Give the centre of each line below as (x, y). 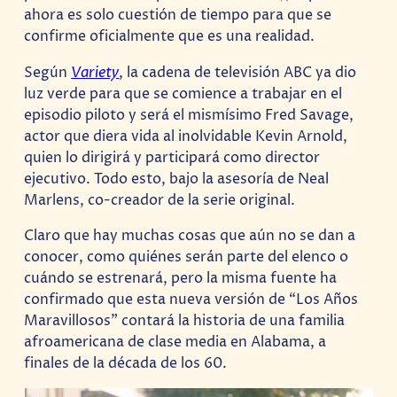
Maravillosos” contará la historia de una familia (185, 320)
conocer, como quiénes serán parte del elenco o (187, 257)
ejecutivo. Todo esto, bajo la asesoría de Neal (177, 179)
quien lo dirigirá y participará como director (172, 157)
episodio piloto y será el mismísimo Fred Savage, (189, 115)
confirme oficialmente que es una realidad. (170, 37)
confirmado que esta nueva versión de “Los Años (191, 299)
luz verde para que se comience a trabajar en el (183, 93)
